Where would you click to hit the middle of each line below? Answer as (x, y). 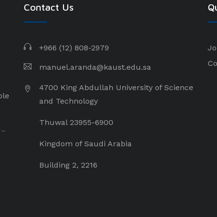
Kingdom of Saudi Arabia (85, 144)
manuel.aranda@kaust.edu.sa (95, 67)
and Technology (68, 101)
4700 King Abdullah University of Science (116, 87)
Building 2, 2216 (68, 165)
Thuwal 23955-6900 (76, 122)
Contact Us (48, 7)
